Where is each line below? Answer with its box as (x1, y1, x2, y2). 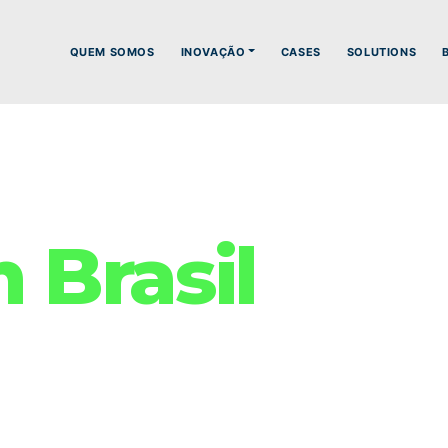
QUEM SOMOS (69, 44, 155, 59)
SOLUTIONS (346, 44, 417, 59)
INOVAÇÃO (180, 44, 246, 59)
